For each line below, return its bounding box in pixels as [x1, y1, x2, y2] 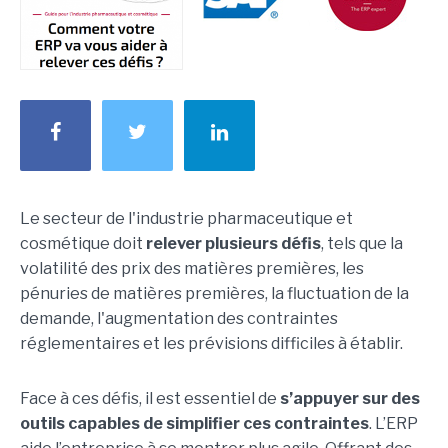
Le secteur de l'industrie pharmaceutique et [20, 209, 353, 229]
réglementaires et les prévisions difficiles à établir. [20, 334, 403, 354]
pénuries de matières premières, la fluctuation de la [20, 284, 409, 304]
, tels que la [321, 234, 403, 254]
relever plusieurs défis [146, 234, 321, 254]
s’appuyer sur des [280, 389, 420, 409]
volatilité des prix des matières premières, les [20, 259, 364, 279]
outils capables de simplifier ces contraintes [20, 414, 369, 434]
